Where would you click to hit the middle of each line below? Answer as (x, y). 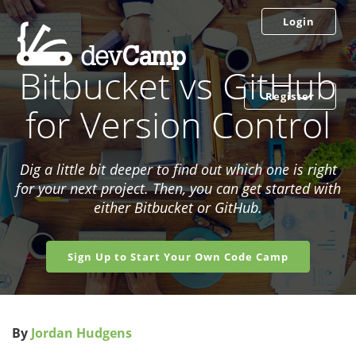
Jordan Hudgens (81, 333)
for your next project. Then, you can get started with (178, 188)
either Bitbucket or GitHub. (178, 207)
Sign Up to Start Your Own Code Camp (178, 257)
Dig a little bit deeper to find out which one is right (178, 169)
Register (290, 96)
